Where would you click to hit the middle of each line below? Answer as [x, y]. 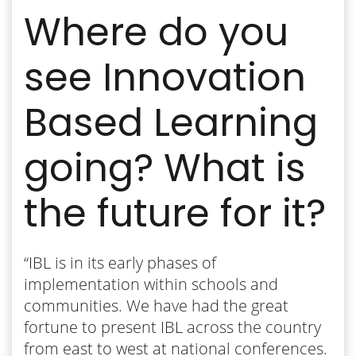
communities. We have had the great [156, 305]
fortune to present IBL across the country [172, 327]
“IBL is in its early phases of [120, 262]
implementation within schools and [151, 284]
